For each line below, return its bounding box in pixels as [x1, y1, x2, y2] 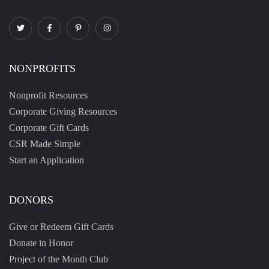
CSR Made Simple [9, 138, 80, 149]
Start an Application [9, 154, 84, 165]
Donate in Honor [9, 237, 73, 248]
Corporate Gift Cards [9, 122, 89, 133]
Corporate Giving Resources [9, 106, 117, 116]
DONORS [9, 193, 53, 206]
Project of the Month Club [9, 253, 108, 264]
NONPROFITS [9, 62, 76, 74]
